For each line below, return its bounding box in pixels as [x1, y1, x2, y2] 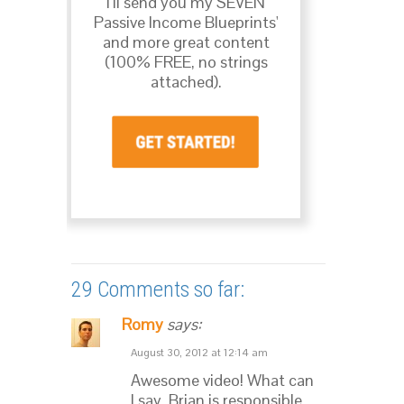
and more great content [102, 31, 270, 52]
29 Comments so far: [71, 277, 244, 303]
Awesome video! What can [131, 370, 314, 391]
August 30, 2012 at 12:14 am [131, 345, 268, 361]
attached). [150, 70, 222, 92]
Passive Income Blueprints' [94, 11, 279, 32]
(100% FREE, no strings [104, 50, 268, 72]
